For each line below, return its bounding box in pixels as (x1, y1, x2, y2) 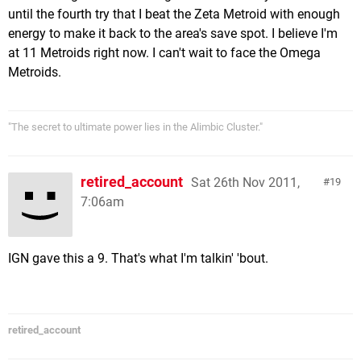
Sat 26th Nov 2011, (191, 174, 300, 190)
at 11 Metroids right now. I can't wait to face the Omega (8, 44, 321, 60)
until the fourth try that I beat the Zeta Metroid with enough (8, 6, 340, 22)
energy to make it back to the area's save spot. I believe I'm (8, 25, 338, 41)
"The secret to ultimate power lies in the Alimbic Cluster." (8, 120, 263, 133)
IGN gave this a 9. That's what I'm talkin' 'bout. (8, 250, 268, 266)
